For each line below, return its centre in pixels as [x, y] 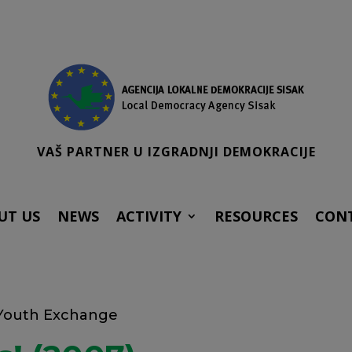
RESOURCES [256, 216]
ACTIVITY [148, 216]
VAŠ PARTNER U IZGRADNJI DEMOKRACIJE [176, 151]
